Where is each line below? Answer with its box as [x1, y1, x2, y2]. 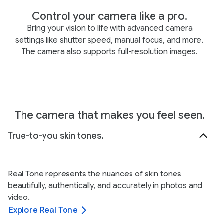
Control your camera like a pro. [32, 9, 187, 22]
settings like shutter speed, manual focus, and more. [15, 35, 203, 45]
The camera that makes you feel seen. [14, 109, 205, 122]
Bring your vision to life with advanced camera [26, 23, 193, 33]
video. [8, 193, 30, 202]
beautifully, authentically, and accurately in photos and [8, 181, 202, 191]
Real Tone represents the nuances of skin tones [8, 169, 181, 179]
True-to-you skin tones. [8, 131, 104, 141]
